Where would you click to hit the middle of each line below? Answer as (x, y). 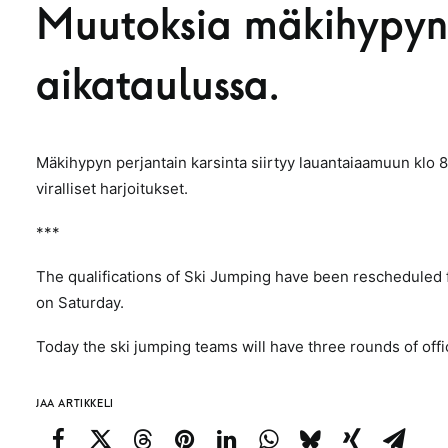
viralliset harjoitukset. (112, 188)
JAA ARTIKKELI (75, 403)
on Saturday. (80, 302)
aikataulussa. (157, 84)
